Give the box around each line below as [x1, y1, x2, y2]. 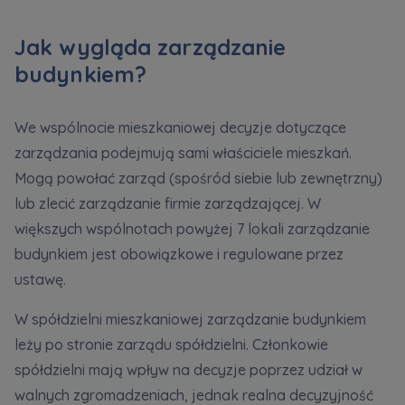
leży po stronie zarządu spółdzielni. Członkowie [14, 335, 328, 354]
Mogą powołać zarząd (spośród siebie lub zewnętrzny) [14, 169, 382, 188]
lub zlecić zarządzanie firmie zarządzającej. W [14, 194, 321, 213]
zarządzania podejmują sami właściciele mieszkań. [14, 144, 352, 163]
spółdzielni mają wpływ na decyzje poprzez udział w [14, 361, 363, 380]
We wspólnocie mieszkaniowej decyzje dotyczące [14, 118, 346, 137]
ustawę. [14, 270, 66, 289]
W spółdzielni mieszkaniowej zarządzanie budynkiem [14, 310, 366, 329]
